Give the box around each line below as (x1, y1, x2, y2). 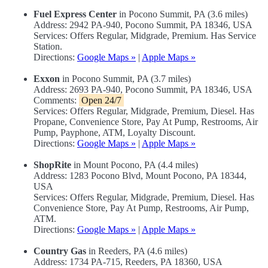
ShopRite (33, 160, 71, 170)
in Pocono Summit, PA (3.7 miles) (60, 74, 191, 84)
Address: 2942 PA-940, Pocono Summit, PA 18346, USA (33, 20, 252, 31)
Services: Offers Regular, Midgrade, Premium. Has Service (33, 31, 256, 41)
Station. (33, 41, 62, 52)
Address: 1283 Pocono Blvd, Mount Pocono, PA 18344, (33, 170, 246, 181)
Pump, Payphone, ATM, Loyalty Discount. (33, 127, 196, 138)
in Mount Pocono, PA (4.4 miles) (71, 160, 198, 170)
